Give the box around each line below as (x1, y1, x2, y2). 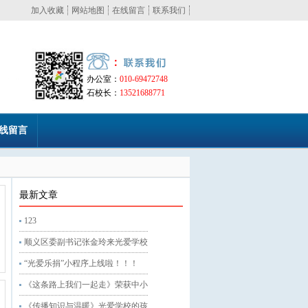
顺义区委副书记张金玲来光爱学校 (24, 237, 148, 247)
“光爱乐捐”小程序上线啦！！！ (24, 258, 138, 268)
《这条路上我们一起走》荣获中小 (24, 280, 148, 289)
